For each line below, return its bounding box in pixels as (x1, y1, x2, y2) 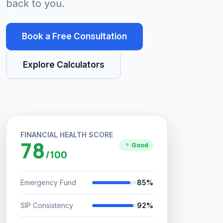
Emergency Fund (20, 178, 76, 187)
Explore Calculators (22, 59, 105, 70)
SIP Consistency (20, 201, 73, 210)
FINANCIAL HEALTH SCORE (20, 130, 113, 139)
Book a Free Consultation (22, 31, 127, 41)
